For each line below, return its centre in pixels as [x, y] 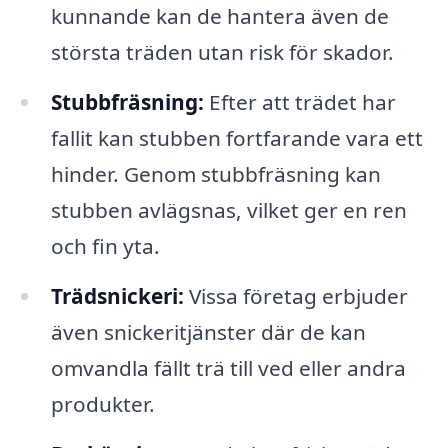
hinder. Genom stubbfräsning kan [215, 173]
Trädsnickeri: [117, 295]
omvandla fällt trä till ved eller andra [228, 367]
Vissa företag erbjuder [295, 295]
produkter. [102, 403]
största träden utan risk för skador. [222, 52]
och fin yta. [105, 245]
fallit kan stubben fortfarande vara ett [236, 137]
